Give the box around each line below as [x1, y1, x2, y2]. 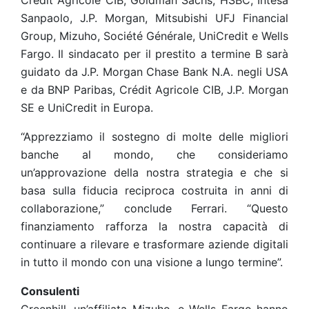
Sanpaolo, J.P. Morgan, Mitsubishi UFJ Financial [21, 11, 288, 25]
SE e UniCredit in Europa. [21, 101, 153, 114]
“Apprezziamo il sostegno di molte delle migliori [21, 130, 288, 143]
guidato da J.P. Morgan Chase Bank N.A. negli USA [21, 65, 288, 79]
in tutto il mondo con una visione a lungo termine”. [21, 255, 283, 269]
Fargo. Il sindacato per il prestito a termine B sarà [21, 47, 288, 61]
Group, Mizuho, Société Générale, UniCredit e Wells [21, 29, 288, 43]
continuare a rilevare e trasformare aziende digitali [21, 237, 288, 251]
